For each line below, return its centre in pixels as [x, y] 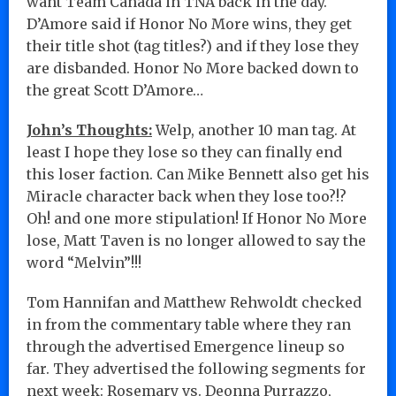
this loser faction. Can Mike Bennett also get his [198, 174]
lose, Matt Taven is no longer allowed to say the [196, 240]
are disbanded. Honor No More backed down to [193, 68]
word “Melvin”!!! [84, 262]
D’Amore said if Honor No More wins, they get [189, 23]
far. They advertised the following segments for [196, 368]
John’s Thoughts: [89, 129]
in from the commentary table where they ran [189, 324]
